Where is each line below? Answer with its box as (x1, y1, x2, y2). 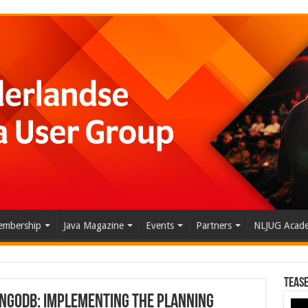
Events (145, 220, 174, 231)
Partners (195, 220, 232, 231)
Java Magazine (63, 220, 124, 231)
